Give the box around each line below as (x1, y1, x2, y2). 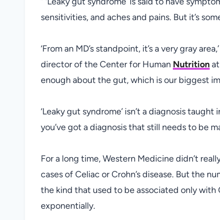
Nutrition (173, 58, 210, 70)
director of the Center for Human (41, 58, 173, 70)
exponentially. (41, 200, 95, 211)
